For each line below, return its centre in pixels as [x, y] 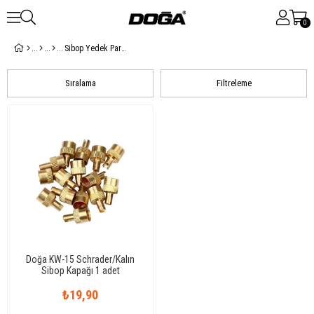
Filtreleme [234, 83]
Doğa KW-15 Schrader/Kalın [80, 259]
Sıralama [80, 83]
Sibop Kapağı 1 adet [80, 271]
